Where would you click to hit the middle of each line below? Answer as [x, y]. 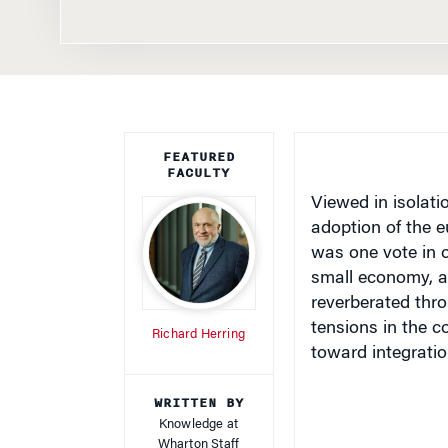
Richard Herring [198, 334]
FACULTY [198, 172]
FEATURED [198, 156]
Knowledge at [198, 424]
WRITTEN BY [198, 402]
